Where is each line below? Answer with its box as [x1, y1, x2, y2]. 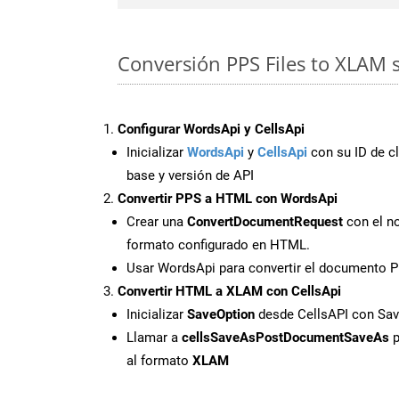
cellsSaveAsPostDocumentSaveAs [182, 329, 389, 346]
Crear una [126, 213, 187, 230]
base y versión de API [126, 167, 254, 183]
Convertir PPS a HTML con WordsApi [118, 190, 338, 207]
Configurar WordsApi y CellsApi [118, 120, 305, 137]
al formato [126, 352, 192, 369]
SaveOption [187, 305, 255, 322]
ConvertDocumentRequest [187, 213, 343, 230]
